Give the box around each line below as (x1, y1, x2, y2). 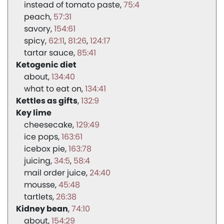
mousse (24, 179, 55, 191)
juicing (24, 155, 50, 167)
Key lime (16, 107, 51, 119)
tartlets (24, 191, 52, 203)
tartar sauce (24, 47, 73, 59)
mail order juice (24, 167, 86, 179)
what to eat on (24, 83, 81, 95)
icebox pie (24, 143, 65, 155)
